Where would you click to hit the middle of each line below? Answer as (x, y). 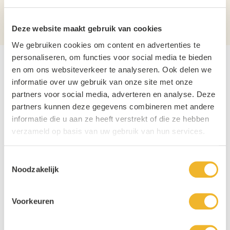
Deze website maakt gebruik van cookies (87, 29)
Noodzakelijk (35, 169)
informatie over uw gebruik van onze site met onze (102, 82)
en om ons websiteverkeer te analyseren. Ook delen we (112, 69)
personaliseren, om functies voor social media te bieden (112, 57)
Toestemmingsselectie (42, 159)
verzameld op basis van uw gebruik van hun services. (109, 131)
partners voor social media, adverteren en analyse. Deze (114, 94)
